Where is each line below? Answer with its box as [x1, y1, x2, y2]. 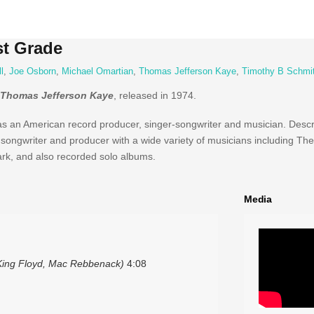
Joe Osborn [8, 67, 56, 77]
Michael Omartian [61, 67, 133, 77]
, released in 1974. [113, 89, 196, 101]
